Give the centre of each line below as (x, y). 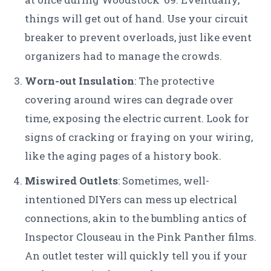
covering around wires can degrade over (129, 100)
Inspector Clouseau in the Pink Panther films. (141, 237)
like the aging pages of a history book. (123, 156)
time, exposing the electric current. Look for (137, 119)
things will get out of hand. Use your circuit (136, 19)
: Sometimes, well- (164, 181)
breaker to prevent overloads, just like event (138, 38)
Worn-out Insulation (80, 81)
